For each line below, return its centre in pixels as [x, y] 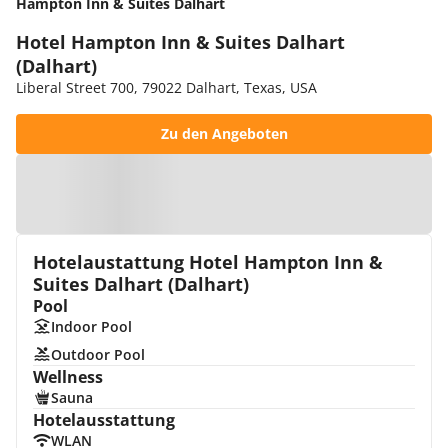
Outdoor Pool [97, 354]
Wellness [68, 377]
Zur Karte [234, 193]
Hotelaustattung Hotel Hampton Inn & [208, 262]
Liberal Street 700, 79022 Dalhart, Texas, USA [166, 87]
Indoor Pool [91, 326]
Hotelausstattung [104, 420]
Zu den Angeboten [224, 133]
